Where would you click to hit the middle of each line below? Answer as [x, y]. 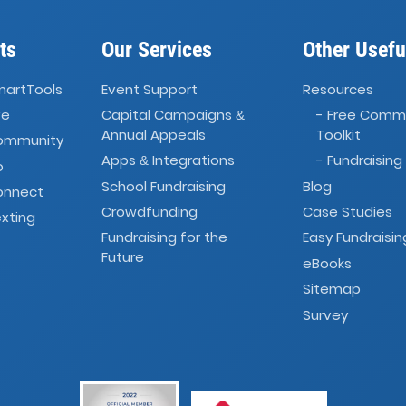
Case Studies [348, 212]
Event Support [150, 89]
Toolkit [338, 135]
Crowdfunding [150, 212]
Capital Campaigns [169, 115]
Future [123, 257]
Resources [338, 89]
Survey [325, 314]
